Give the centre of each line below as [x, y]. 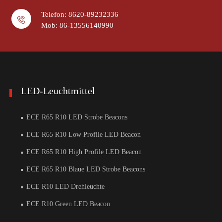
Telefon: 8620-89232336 [80, 15]
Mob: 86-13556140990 [77, 26]
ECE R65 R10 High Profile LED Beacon [83, 152]
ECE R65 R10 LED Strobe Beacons [76, 117]
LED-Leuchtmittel [58, 91]
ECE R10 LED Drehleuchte [64, 187]
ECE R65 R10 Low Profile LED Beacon [83, 135]
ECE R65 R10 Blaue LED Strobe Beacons [85, 169]
